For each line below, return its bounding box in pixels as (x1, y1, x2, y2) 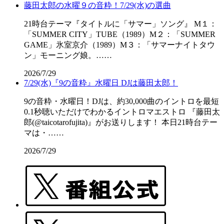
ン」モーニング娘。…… (24, 51, 112, 60)
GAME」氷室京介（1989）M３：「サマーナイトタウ (24, 40, 215, 49)
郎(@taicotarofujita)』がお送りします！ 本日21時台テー (24, 118, 217, 127)
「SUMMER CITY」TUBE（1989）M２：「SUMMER (24, 30, 215, 39)
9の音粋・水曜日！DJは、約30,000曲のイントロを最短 (24, 97, 219, 106)
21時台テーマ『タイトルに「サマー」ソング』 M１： (24, 19, 217, 28)
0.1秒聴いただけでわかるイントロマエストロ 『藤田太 (24, 107, 220, 116)
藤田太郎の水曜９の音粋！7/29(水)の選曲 (24, 1, 171, 10)
